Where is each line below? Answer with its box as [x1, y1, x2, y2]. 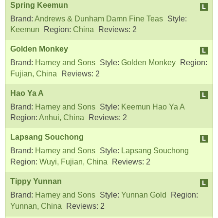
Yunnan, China [10, 201, 62, 210]
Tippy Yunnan [10, 177, 62, 185]
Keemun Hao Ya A [121, 102, 185, 111]
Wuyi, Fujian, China [39, 158, 108, 166]
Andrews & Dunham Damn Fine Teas [35, 14, 163, 23]
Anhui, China [39, 113, 84, 122]
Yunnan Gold [121, 190, 166, 199]
